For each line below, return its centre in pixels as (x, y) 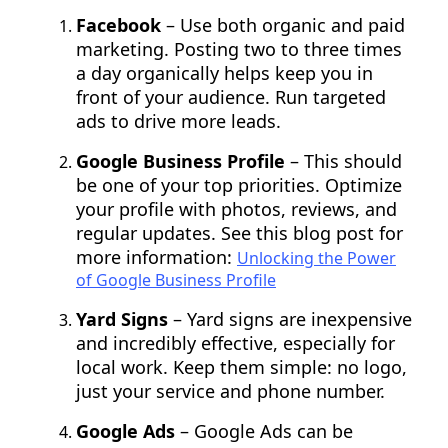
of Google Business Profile (176, 280)
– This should (343, 161)
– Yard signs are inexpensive (290, 319)
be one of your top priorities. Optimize (239, 185)
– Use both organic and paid (283, 25)
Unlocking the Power (316, 258)
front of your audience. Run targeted (231, 97)
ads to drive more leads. (178, 121)
